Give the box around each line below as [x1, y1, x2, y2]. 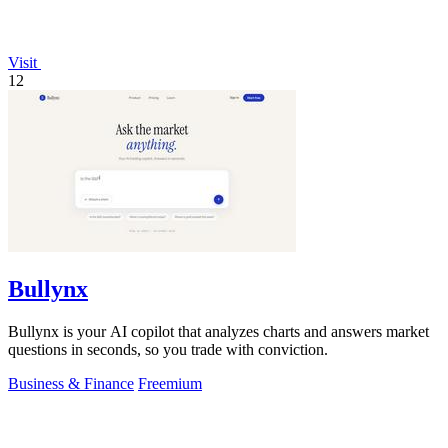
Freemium [138, 374, 202, 392]
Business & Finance [8, 374, 134, 392]
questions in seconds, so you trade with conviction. [8, 340, 328, 358]
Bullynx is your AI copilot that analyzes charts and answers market [8, 322, 429, 340]
